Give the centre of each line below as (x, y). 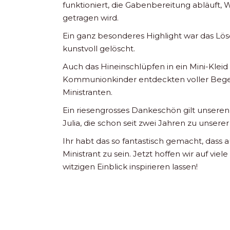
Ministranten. (88, 92)
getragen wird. (91, 17)
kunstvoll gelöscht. (99, 48)
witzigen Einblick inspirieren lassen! (130, 166)
